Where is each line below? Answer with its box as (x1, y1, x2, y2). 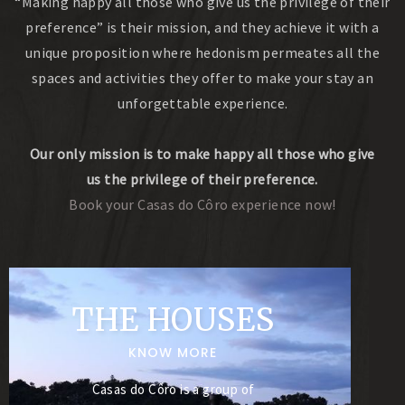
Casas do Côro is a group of (91, 380, 255, 398)
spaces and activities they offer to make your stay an (31, 69, 374, 87)
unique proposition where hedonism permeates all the (24, 43, 381, 61)
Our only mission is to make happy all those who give (30, 145, 375, 163)
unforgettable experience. (117, 94, 288, 112)
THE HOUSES (71, 300, 275, 339)
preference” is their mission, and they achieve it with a (25, 18, 380, 36)
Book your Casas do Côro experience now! (69, 195, 336, 213)
